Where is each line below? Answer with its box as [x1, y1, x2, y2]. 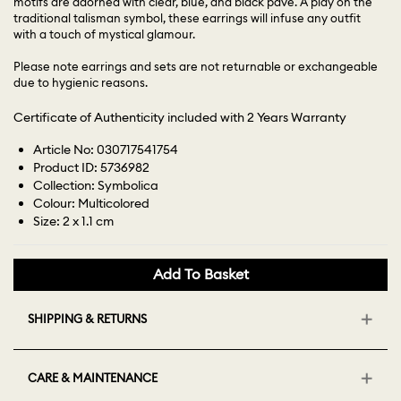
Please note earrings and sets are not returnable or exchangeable [13, 59, 378, 74]
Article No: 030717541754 [33, 141, 179, 158]
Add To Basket [152, 265, 249, 284]
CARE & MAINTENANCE [28, 371, 158, 386]
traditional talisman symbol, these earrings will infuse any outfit [13, 11, 361, 26]
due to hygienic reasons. [13, 75, 148, 90]
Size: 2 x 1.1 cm [33, 213, 115, 230]
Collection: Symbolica [33, 177, 159, 194]
